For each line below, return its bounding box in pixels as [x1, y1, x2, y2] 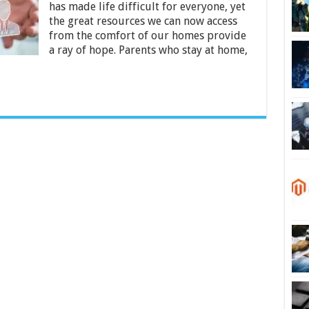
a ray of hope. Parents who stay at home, [48, 43, 248, 57]
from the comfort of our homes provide [48, 29, 246, 42]
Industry [28, 11, 63, 22]
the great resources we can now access [48, 14, 237, 28]
